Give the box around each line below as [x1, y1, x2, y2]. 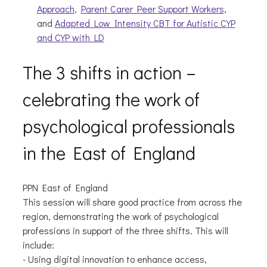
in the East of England [22, 141, 195, 165]
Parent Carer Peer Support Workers [80, 2, 224, 15]
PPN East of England [22, 181, 108, 194]
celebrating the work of [22, 87, 200, 111]
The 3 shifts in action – [22, 60, 196, 85]
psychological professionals [22, 114, 235, 138]
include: [22, 238, 54, 252]
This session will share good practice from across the [22, 195, 242, 209]
